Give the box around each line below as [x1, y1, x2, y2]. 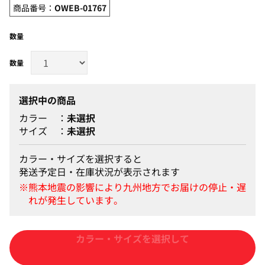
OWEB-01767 [54, 1, 106, 14]
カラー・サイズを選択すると [19, 151, 142, 166]
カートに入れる [99, 240, 166, 255]
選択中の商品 [19, 92, 76, 107]
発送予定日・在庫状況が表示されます [19, 164, 180, 179]
